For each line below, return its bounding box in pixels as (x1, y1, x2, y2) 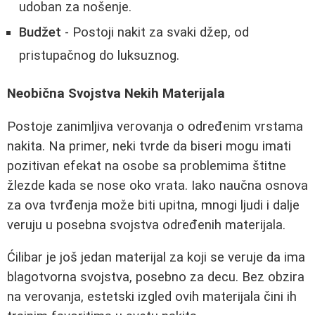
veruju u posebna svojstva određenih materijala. (7, 217, 285, 233)
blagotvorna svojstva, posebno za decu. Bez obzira (7, 269, 304, 285)
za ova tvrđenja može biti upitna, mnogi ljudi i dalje (7, 197, 300, 213)
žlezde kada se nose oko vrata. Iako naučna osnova (7, 177, 308, 193)
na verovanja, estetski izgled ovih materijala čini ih (7, 289, 297, 305)
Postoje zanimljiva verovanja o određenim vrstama (7, 118, 303, 134)
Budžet (19, 24, 61, 40)
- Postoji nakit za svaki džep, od (61, 24, 249, 40)
